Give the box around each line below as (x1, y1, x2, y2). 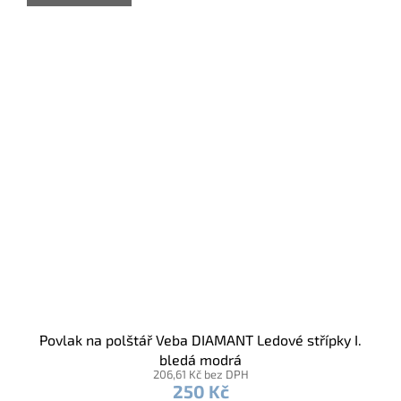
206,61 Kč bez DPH (152, 367, 249, 382)
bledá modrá (159, 351, 242, 369)
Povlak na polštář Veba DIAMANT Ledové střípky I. (39, 331, 362, 349)
